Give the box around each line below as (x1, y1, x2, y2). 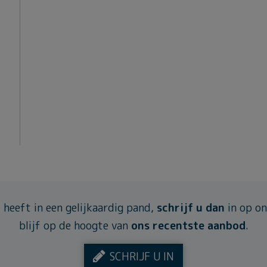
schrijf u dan (156, 200, 225, 215)
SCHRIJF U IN (110, 249, 174, 264)
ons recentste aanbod (131, 218, 246, 233)
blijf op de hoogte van (18, 218, 131, 233)
